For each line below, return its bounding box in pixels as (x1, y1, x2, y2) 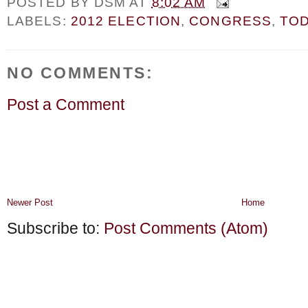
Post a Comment (7, 96, 124, 113)
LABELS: (7, 13, 71, 29)
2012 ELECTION (70, 13, 181, 29)
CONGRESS (189, 13, 272, 29)
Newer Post (7, 197, 53, 208)
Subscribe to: (7, 220, 104, 238)
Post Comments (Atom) (104, 220, 268, 238)
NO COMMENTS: (7, 64, 154, 82)
